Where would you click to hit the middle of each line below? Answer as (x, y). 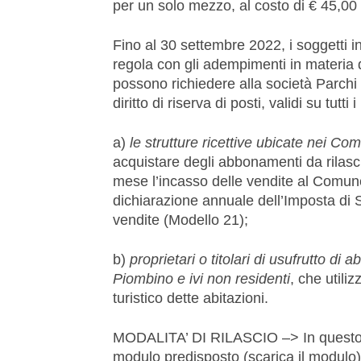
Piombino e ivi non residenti (201, 278)
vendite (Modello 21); (180, 220)
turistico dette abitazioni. (191, 298)
